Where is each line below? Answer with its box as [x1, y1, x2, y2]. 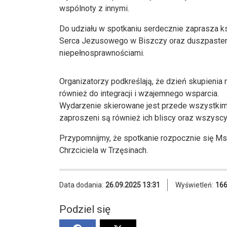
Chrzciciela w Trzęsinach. [59, 145, 148, 155]
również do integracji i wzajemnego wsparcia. [59, 88, 219, 98]
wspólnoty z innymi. [59, 3, 129, 13]
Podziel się [59, 203, 110, 215]
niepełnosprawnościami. [59, 48, 144, 58]
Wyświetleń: [175, 180, 213, 189]
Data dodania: [59, 180, 103, 189]
